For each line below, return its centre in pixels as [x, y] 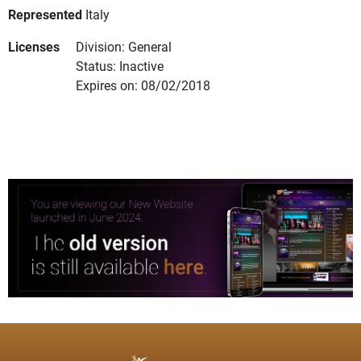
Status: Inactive [120, 66]
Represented [45, 15]
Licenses [34, 47]
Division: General [124, 47]
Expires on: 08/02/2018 [143, 85]
